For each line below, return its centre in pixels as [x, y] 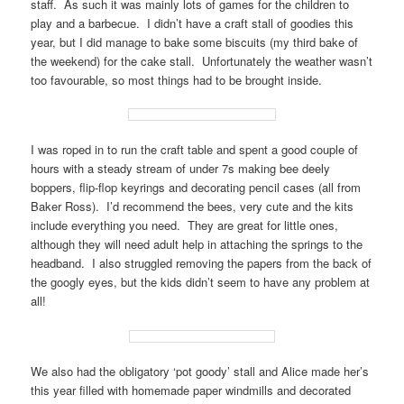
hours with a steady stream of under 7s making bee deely [181, 169]
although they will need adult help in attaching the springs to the [197, 244]
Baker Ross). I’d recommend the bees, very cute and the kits [193, 207]
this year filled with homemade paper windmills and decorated [191, 390]
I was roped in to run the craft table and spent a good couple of [195, 150]
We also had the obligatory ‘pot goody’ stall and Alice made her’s [200, 371]
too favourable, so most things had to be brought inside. [177, 80]
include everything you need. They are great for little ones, [185, 225]
